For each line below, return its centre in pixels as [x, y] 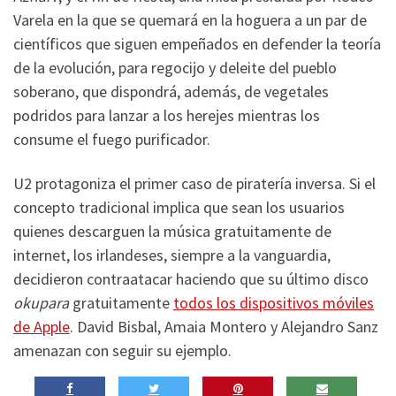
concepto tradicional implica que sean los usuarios [179, 207]
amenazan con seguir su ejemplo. [122, 350]
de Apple [42, 326]
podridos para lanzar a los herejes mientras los [167, 116]
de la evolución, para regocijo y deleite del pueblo [175, 68]
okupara [43, 302]
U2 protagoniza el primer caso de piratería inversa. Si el [194, 183]
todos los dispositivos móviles [274, 302]
